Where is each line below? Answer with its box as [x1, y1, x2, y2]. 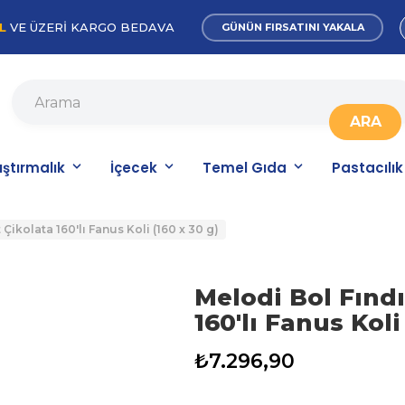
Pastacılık [331, 158, 403, 177]
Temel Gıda [202, 158, 287, 177]
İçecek [109, 158, 157, 177]
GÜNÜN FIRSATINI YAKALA [221, 21, 364, 33]
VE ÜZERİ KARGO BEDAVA [6, 20, 174, 34]
